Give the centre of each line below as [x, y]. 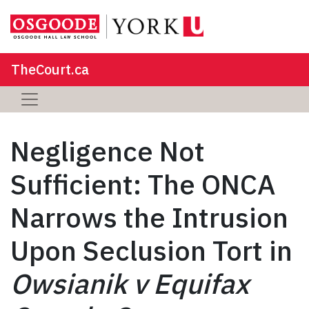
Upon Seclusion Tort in [151, 250]
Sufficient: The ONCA [143, 184]
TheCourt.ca [50, 69]
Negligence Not [108, 151]
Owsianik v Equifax [130, 283]
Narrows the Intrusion [149, 217]
